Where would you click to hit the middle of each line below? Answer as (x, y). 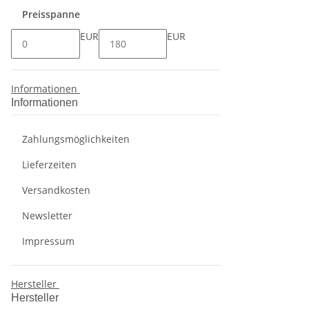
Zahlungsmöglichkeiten (76, 139)
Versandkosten (56, 190)
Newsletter (47, 216)
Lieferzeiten (49, 165)
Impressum (48, 241)
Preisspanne (52, 14)
